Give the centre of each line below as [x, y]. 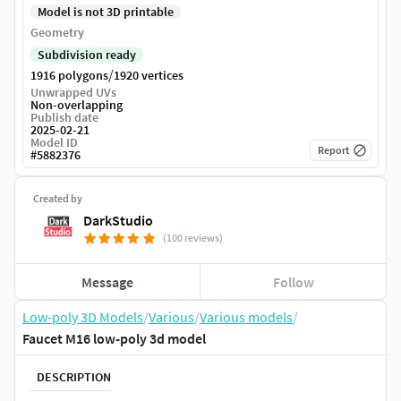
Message [108, 282]
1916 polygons [69, 76]
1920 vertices [149, 76]
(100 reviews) [193, 238]
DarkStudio [118, 221]
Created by [58, 199]
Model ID [54, 143]
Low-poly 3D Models [83, 317]
